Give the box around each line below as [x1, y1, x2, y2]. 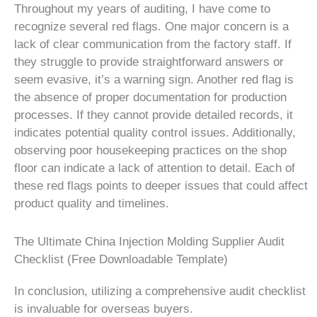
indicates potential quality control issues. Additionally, [14, 125, 296, 139]
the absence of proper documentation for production [14, 90, 287, 104]
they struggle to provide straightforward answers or [14, 54, 284, 69]
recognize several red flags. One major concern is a [14, 19, 289, 33]
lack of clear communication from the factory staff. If [14, 37, 292, 51]
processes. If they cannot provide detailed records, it [14, 108, 293, 122]
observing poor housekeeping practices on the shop [14, 143, 287, 157]
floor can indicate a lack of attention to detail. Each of [14, 161, 295, 175]
